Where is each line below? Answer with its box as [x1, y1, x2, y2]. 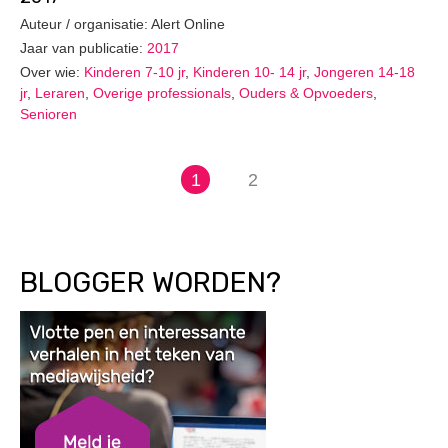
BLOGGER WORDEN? [20, 265, 281, 299]
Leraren [35, 84, 85, 101]
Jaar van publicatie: [20, 39, 147, 56]
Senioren [20, 105, 77, 122]
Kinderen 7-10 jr [84, 63, 185, 80]
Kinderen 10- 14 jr [193, 63, 306, 80]
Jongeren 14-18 [314, 63, 415, 80]
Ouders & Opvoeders [239, 84, 373, 101]
